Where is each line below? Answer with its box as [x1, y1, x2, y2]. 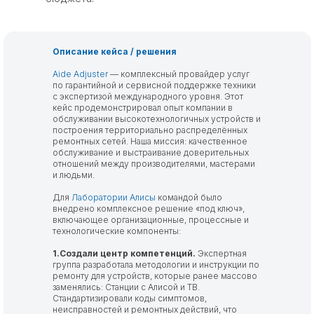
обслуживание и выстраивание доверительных [53, 147, 249, 158]
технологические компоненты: [53, 226, 183, 236]
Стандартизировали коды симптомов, [53, 293, 207, 303]
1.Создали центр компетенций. [53, 248, 196, 259]
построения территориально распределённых [53, 125, 247, 135]
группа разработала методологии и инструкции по [53, 259, 259, 270]
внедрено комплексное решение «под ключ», [53, 203, 245, 214]
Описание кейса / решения [53, 46, 177, 57]
